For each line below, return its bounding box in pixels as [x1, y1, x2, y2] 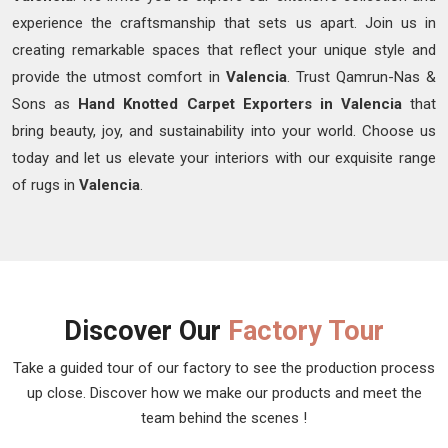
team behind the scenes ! [141, 409, 307, 428]
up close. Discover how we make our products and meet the [26, 384, 422, 403]
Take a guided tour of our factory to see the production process [13, 359, 435, 378]
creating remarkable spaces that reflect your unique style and [12, 41, 436, 60]
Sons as [12, 95, 79, 114]
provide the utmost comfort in [12, 68, 226, 87]
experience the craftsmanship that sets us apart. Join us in [12, 14, 436, 33]
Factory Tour [228, 315, 384, 348]
